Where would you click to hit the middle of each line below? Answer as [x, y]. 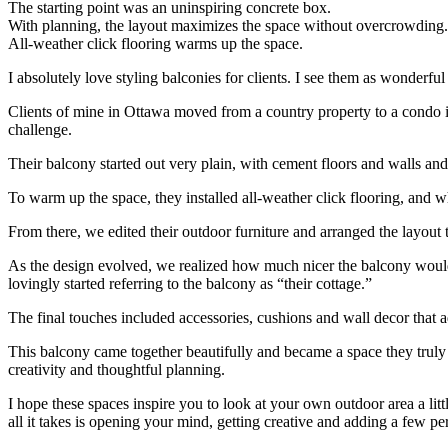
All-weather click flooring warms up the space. [155, 44]
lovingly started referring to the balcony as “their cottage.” [190, 284]
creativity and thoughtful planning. [116, 370]
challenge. [40, 130]
